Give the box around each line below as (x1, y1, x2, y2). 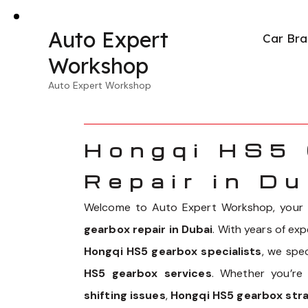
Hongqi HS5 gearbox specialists (84, 244, 262, 259)
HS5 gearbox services (84, 266, 212, 281)
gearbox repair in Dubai (84, 222, 213, 237)
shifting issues (84, 288, 166, 303)
